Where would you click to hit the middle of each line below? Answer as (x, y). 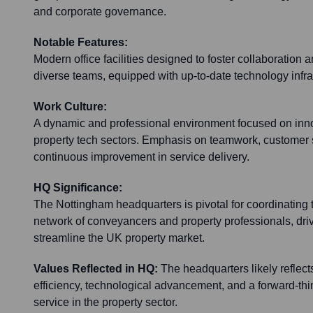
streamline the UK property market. (119, 238)
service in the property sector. (105, 303)
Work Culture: (70, 107)
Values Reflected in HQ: (96, 269)
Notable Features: (81, 43)
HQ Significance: (78, 188)
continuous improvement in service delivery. (141, 157)
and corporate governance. (100, 12)
